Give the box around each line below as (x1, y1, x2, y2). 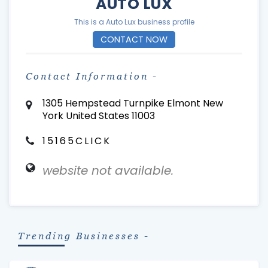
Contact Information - (26, 71, 158, 82)
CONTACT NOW (100, 33, 167, 45)
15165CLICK (42, 134, 111, 148)
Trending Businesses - (18, 230, 150, 242)
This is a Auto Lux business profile (74, 17, 194, 27)
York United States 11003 (42, 109, 155, 123)
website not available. (42, 162, 173, 179)
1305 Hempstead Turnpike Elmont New (42, 96, 223, 110)
